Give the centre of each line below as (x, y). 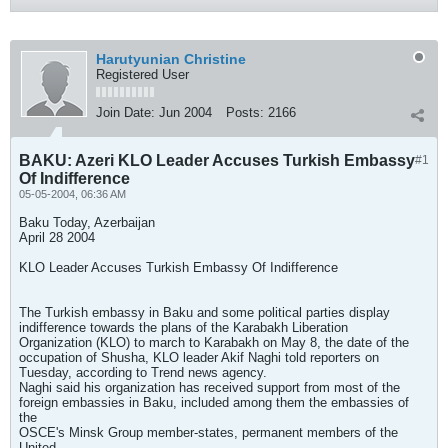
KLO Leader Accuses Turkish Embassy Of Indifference (178, 267)
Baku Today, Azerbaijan (87, 222)
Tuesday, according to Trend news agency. (143, 372)
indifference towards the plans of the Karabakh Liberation (183, 327)
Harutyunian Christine (171, 59)
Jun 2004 (185, 112)
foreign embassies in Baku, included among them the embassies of (214, 402)
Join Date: (125, 112)
